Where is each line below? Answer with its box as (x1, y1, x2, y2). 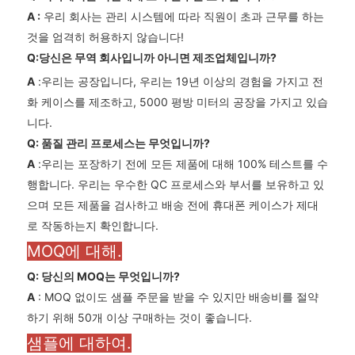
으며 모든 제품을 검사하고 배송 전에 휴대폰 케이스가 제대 (27, 198, 319, 212)
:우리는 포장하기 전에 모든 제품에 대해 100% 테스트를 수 (35, 157, 328, 171)
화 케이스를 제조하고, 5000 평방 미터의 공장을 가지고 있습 (27, 95, 328, 109)
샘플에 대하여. (27, 334, 132, 353)
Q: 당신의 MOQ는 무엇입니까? (27, 269, 180, 284)
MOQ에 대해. (27, 242, 122, 261)
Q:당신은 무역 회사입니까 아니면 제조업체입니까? (27, 51, 277, 65)
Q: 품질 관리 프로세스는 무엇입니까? (27, 136, 210, 151)
